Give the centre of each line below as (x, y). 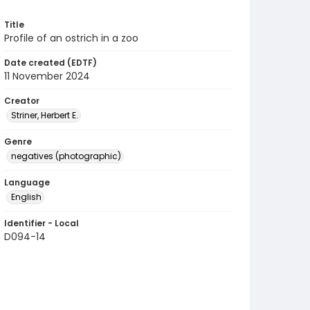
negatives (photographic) (66, 156)
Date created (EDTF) (51, 63)
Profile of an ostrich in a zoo (71, 38)
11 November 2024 (47, 76)
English (26, 197)
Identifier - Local (42, 223)
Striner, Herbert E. (45, 115)
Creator (22, 101)
